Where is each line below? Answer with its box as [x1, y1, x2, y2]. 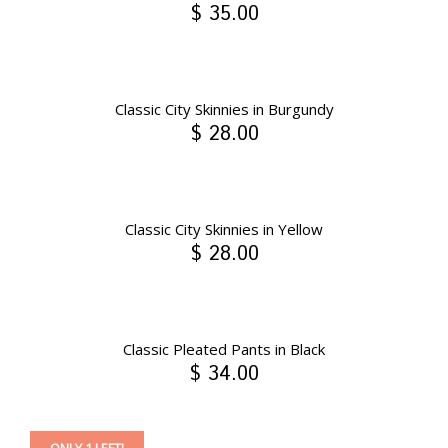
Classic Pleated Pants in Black [123, 339, 325, 360]
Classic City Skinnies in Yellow [125, 219, 323, 240]
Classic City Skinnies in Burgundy [114, 99, 334, 120]
